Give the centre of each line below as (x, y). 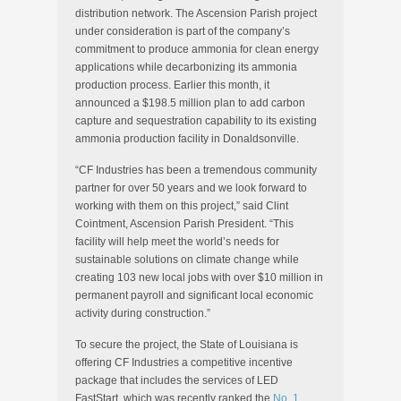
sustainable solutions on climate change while (187, 260)
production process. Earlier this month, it (172, 85)
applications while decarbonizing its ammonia (186, 67)
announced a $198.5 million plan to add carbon (190, 103)
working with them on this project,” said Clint (182, 206)
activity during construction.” (143, 313)
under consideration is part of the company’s (183, 31)
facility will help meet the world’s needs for (177, 242)
